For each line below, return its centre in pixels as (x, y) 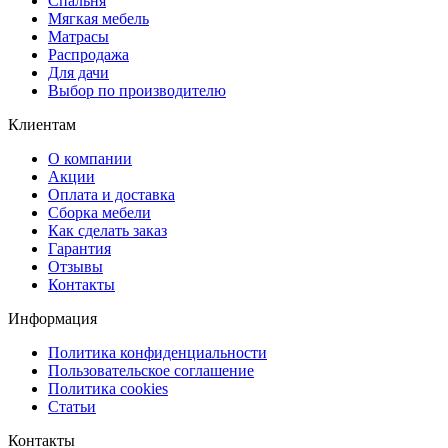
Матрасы (78, 36)
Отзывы (75, 266)
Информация (52, 318)
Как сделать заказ (107, 230)
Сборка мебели (99, 212)
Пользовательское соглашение (151, 370)
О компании (90, 158)
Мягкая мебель (98, 18)
